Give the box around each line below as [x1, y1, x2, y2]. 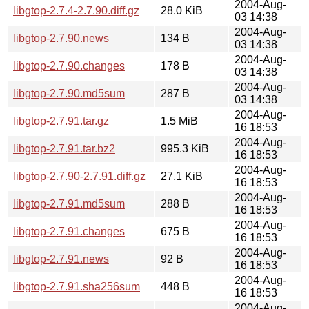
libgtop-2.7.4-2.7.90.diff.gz [13, 4, 139, 17]
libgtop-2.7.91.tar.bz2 [13, 142, 115, 154]
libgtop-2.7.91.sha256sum [13, 280, 140, 292]
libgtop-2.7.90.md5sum [13, 87, 125, 99]
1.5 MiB [161, 114, 198, 127]
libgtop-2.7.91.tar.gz [13, 114, 109, 127]
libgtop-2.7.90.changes [13, 59, 125, 72]
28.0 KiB [161, 4, 203, 17]
